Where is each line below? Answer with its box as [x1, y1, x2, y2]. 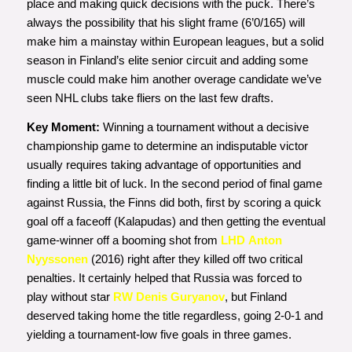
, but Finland [224, 289, 287, 303]
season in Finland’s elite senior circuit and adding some [26, 53, 308, 68]
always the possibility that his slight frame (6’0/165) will [26, 16, 305, 30]
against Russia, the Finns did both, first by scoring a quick [26, 195, 321, 209]
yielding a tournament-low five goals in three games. [26, 327, 291, 341]
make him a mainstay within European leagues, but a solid [26, 35, 324, 49]
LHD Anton [220, 233, 282, 247]
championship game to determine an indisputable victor [26, 138, 308, 152]
